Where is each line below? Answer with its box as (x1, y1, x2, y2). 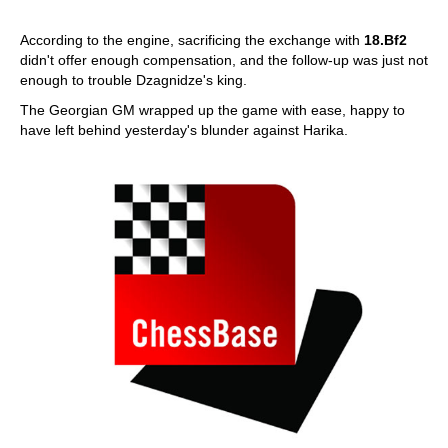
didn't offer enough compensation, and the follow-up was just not (20, 52, 428, 68)
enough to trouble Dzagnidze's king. (20, 72, 247, 88)
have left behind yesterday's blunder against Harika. (20, 122, 348, 138)
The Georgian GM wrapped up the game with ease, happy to (20, 102, 405, 118)
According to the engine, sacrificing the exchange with (20, 32, 364, 48)
